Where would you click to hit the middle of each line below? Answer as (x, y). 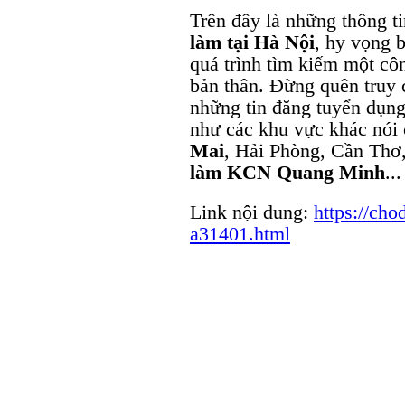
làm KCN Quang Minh (287, 172)
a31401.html (240, 233)
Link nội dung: (252, 212)
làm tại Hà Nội (252, 42)
